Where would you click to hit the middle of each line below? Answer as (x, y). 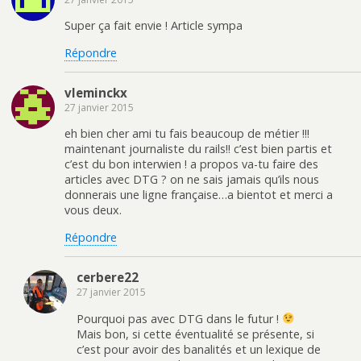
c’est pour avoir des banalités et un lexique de (199, 349)
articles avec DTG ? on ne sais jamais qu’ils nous (192, 180)
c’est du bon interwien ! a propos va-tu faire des (191, 164)
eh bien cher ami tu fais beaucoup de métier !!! (187, 134)
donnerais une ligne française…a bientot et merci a (199, 195)
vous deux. (93, 210)
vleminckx (96, 93)
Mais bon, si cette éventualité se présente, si (195, 334)
